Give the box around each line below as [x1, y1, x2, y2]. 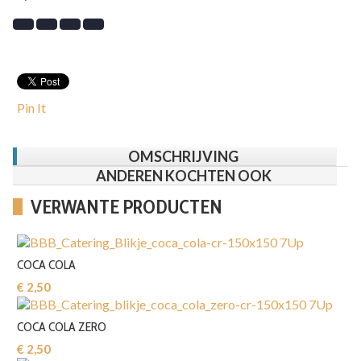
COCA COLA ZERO [17, 318, 106, 334]
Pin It [17, 99, 46, 115]
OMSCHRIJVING [128, 147, 239, 165]
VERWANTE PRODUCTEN [31, 194, 222, 218]
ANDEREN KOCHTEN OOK [95, 166, 272, 185]
